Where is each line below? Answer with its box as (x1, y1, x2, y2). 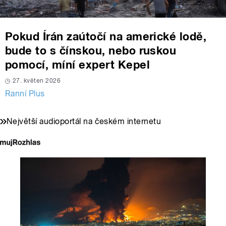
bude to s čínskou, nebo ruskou (5, 43, 177, 57)
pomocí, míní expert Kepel (5, 58, 150, 71)
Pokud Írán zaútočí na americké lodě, (5, 29, 207, 43)
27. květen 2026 (13, 77, 61, 84)
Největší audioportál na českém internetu (7, 116, 161, 126)
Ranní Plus (5, 88, 45, 98)
